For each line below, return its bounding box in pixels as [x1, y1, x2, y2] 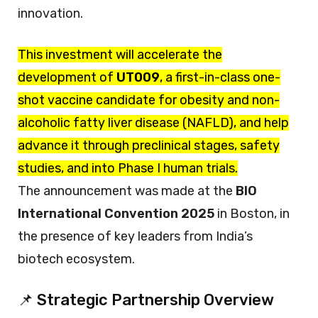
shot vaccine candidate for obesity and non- [18, 92, 280, 108]
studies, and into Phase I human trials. [18, 160, 238, 176]
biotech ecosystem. [18, 251, 135, 267]
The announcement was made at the [18, 182, 236, 199]
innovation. [18, 5, 83, 21]
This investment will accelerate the [18, 46, 222, 62]
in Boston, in [214, 205, 290, 221]
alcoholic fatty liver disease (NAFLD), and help [18, 114, 289, 131]
